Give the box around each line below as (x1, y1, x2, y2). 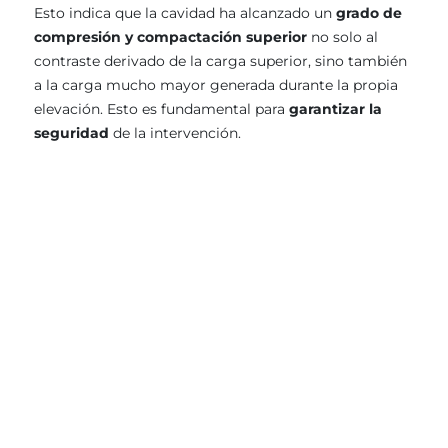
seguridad (34, 123, 109, 142)
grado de (336, 3, 402, 22)
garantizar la (289, 99, 382, 118)
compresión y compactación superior (34, 27, 307, 46)
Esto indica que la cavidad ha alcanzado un (34, 3, 336, 22)
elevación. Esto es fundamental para (34, 99, 289, 118)
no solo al (307, 27, 378, 46)
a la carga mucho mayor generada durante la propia (34, 75, 398, 94)
